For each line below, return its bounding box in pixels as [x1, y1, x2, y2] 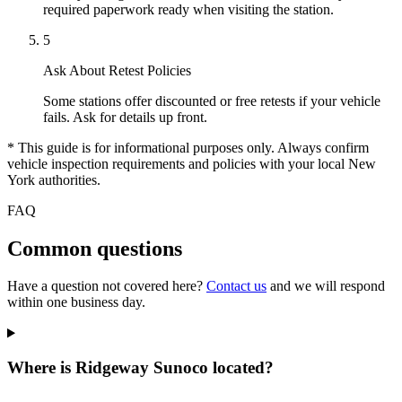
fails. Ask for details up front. [43, 109, 207, 125]
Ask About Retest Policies [43, 62, 191, 78]
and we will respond [267, 278, 385, 294]
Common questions [7, 236, 182, 260]
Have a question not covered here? [7, 278, 206, 294]
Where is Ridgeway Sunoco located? [7, 358, 274, 378]
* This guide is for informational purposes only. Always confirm [7, 139, 369, 155]
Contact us [206, 278, 267, 294]
